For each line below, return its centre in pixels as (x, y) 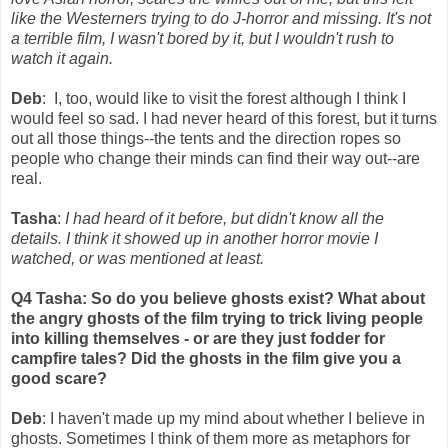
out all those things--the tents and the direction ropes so (206, 139)
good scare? (59, 379)
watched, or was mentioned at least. (137, 259)
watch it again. (62, 59)
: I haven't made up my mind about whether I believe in (233, 419)
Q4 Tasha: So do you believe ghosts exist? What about (218, 299)
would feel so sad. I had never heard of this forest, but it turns (224, 119)
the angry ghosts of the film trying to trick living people (217, 319)
